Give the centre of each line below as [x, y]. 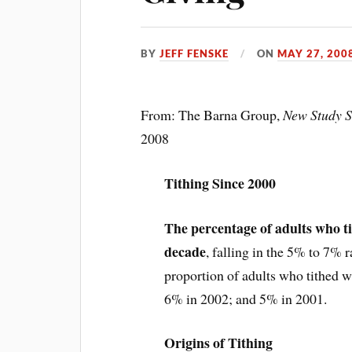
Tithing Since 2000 [220, 183]
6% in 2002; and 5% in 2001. [246, 298]
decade [185, 251]
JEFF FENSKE [194, 53]
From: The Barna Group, [212, 115]
